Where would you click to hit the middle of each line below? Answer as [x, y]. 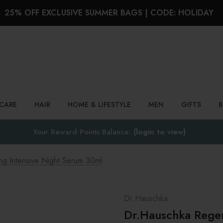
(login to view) [159, 132]
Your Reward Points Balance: [83, 132]
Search [20, 58]
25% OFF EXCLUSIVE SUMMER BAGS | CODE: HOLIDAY [109, 13]
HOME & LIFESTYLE [99, 105]
